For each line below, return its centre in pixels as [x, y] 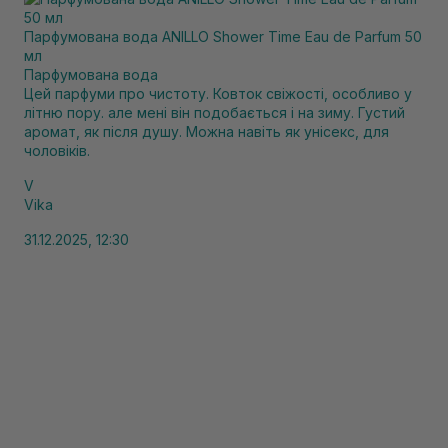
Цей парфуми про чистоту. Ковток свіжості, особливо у [218, 93]
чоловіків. [57, 150]
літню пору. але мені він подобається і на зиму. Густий [214, 112]
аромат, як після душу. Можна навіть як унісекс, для [206, 131]
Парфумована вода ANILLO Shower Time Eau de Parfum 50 [223, 36]
